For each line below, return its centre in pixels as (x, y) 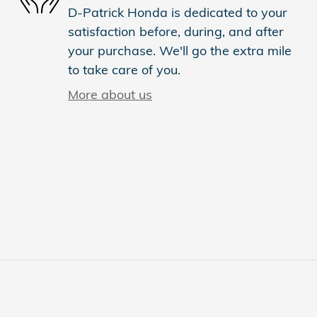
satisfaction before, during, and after (176, 31)
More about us (110, 94)
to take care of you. (124, 69)
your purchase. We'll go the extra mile (180, 50)
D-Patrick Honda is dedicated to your (178, 12)
